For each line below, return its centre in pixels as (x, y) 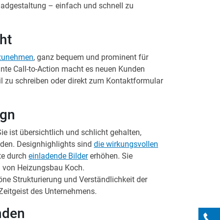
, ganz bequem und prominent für (91, 57)
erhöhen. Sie (110, 156)
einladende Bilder (58, 156)
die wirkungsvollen (126, 144)
